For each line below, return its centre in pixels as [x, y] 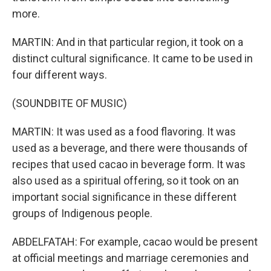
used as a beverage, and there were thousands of [130, 148]
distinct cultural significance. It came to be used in [132, 58]
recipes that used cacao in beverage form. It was [129, 164]
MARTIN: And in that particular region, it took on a [128, 42]
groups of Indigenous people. [82, 213]
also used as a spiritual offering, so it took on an [126, 181]
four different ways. [60, 75]
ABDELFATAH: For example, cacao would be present [135, 242]
